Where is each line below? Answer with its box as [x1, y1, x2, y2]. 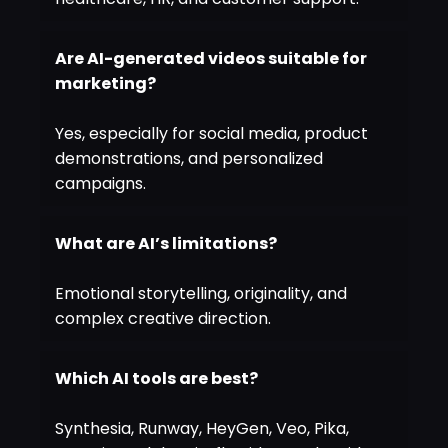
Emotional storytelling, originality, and [55, 281, 347, 305]
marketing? [55, 71, 156, 95]
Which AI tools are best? [55, 366, 258, 390]
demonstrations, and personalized [55, 146, 323, 170]
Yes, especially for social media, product [55, 121, 368, 145]
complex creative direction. [55, 306, 271, 330]
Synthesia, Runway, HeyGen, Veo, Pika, [55, 416, 349, 440]
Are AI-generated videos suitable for [55, 46, 367, 70]
